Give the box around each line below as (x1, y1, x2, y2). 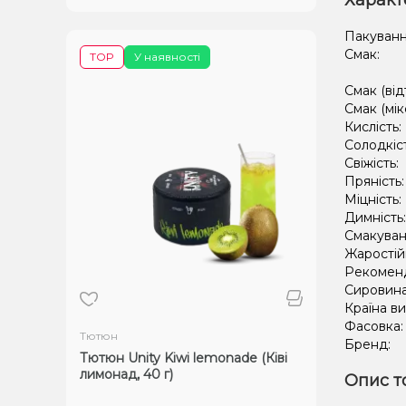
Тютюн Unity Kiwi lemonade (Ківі (80, 350, 287, 366)
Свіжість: (343, 155, 402, 171)
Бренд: (343, 336, 394, 353)
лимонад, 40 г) (80, 366, 173, 382)
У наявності (134, 49, 200, 63)
